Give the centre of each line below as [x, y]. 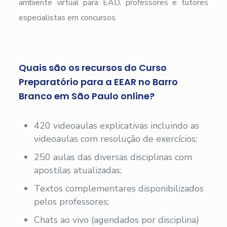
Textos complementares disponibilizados [119, 188]
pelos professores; [71, 201]
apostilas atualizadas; [78, 170]
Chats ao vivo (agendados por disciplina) [116, 220]
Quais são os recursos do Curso [92, 67]
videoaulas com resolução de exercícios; [115, 139]
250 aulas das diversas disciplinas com [113, 157]
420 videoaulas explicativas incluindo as [116, 125]
